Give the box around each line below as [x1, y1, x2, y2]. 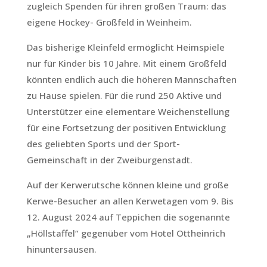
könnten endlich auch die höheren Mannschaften [26, 73, 237, 85]
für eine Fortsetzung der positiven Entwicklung [26, 122, 226, 133]
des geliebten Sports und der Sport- [26, 138, 180, 150]
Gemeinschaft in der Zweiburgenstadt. [26, 154, 193, 166]
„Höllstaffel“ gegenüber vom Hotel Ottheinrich [26, 227, 225, 239]
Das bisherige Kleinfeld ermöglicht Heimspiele [26, 41, 225, 53]
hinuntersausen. [26, 243, 97, 255]
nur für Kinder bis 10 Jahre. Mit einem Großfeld [26, 57, 226, 69]
